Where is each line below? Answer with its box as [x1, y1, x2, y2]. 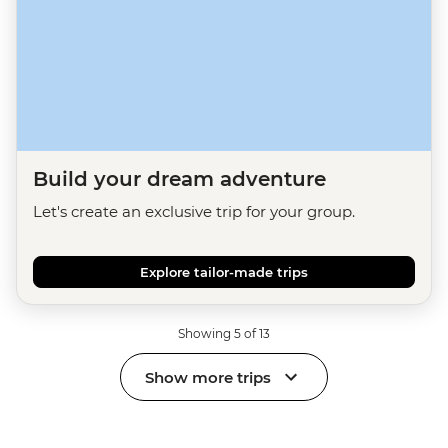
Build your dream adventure [33, 167, 326, 191]
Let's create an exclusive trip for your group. [33, 202, 355, 221]
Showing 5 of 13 [178, 326, 270, 341]
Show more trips [145, 367, 271, 387]
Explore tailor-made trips [140, 264, 308, 280]
